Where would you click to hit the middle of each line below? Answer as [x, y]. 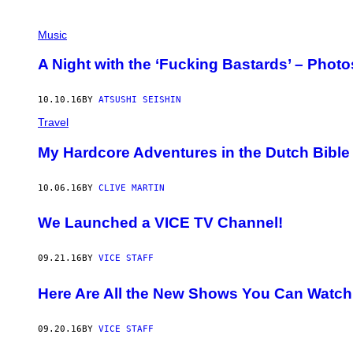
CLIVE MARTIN [132, 188]
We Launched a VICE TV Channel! [160, 223]
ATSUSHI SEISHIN [140, 100]
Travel [53, 123]
